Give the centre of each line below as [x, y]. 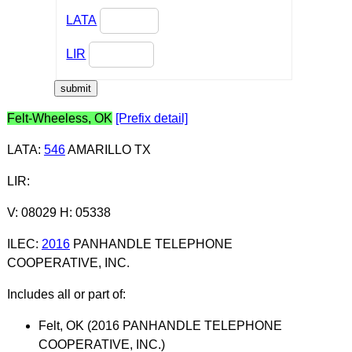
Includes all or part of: [66, 294]
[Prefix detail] [151, 118]
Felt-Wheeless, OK [59, 118]
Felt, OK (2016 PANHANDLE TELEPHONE [160, 325]
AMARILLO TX [108, 149]
